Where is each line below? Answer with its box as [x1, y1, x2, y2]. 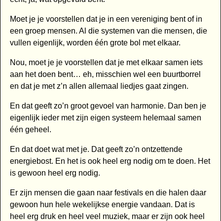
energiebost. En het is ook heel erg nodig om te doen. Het [9, 157, 210, 166]
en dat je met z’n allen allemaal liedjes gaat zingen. [9, 82, 188, 91]
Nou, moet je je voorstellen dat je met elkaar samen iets [9, 58, 203, 67]
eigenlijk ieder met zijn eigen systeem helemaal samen [9, 113, 201, 122]
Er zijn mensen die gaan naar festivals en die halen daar [9, 188, 206, 197]
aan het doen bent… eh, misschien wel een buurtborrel [9, 70, 201, 79]
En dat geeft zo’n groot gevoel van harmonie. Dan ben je [9, 102, 206, 110]
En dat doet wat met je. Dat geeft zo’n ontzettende [9, 145, 183, 154]
